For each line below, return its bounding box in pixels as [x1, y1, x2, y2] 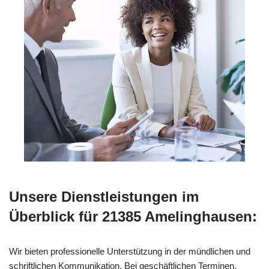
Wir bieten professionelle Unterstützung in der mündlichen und [9, 246, 250, 256]
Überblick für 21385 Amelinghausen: [9, 208, 257, 225]
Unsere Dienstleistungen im [9, 188, 199, 205]
